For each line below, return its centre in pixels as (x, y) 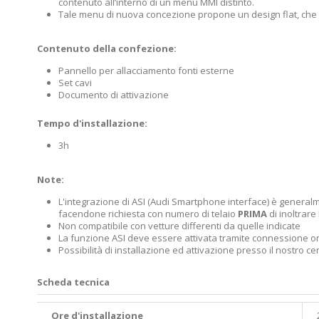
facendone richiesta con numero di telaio (148, 213)
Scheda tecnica (73, 282)
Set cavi (75, 82)
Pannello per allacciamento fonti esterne (147, 70)
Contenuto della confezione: (107, 48)
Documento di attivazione (114, 94)
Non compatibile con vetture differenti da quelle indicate (179, 225)
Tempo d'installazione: (92, 123)
